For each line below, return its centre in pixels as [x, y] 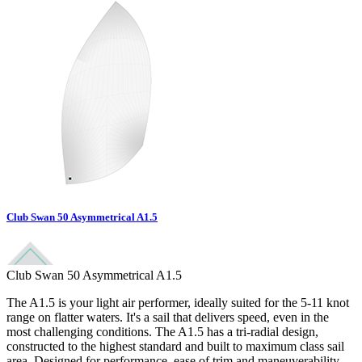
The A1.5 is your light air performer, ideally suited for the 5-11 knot [178, 303]
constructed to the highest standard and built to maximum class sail [175, 347]
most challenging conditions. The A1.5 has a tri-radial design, [162, 332]
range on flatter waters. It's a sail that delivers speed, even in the [168, 318]
